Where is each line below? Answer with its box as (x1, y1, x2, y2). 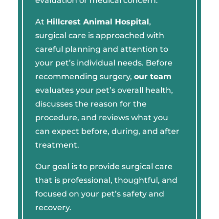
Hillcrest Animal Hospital (46, 17, 149, 26)
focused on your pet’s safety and (35, 189, 164, 198)
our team (133, 71, 172, 81)
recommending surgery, (35, 71, 134, 81)
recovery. (35, 202, 71, 212)
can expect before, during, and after (35, 126, 179, 136)
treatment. (35, 140, 79, 150)
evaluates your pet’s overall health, (35, 85, 173, 95)
